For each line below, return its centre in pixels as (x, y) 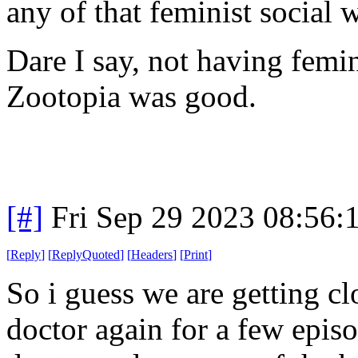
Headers (152, 254)
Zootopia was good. (131, 96)
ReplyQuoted (86, 254)
